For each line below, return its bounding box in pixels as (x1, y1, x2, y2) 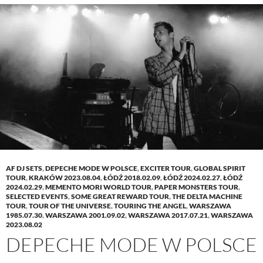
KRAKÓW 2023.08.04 (29, 173, 100, 183)
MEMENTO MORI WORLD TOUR (45, 183, 151, 192)
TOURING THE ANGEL (114, 201, 186, 211)
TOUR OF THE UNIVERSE (29, 201, 111, 211)
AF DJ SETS (6, 164, 42, 173)
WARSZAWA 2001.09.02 (45, 211, 125, 220)
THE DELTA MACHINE (172, 192, 242, 201)
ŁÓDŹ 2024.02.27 (163, 173, 220, 183)
